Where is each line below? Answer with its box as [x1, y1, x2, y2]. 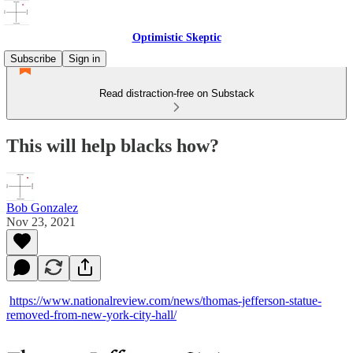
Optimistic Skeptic [132, 32, 221, 43]
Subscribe [10, 53, 56, 65]
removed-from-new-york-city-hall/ [6, 307, 176, 321]
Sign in [69, 53, 100, 65]
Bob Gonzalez [6, 200, 78, 214]
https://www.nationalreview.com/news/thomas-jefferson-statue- [9, 293, 321, 307]
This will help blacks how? [6, 135, 219, 156]
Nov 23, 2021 [6, 214, 76, 229]
